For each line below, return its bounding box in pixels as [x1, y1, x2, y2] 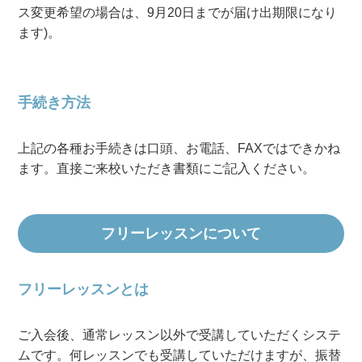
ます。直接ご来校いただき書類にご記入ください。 [18, 161, 316, 175]
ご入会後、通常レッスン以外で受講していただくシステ [18, 327, 342, 342]
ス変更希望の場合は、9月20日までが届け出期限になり [18, 5, 338, 19]
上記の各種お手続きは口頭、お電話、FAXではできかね [18, 141, 341, 155]
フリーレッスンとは [18, 280, 149, 297]
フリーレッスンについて [101, 225, 261, 242]
